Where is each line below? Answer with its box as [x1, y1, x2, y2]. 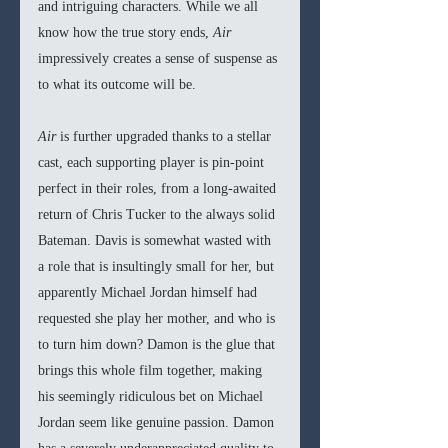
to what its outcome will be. [38, 77, 196, 93]
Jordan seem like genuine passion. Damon [38, 415, 278, 431]
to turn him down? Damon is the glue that [38, 337, 279, 353]
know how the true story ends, [38, 25, 213, 41]
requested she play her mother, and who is [38, 311, 279, 327]
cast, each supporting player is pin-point [38, 155, 268, 171]
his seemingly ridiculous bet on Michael [38, 389, 267, 405]
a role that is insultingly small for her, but [38, 259, 278, 275]
